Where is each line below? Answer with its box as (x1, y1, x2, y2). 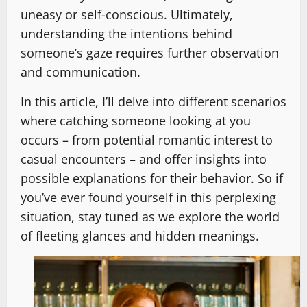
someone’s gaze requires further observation (21, 45, 279, 62)
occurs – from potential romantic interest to (21, 132, 273, 149)
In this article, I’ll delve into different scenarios (21, 93, 286, 110)
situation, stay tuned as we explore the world (21, 208, 280, 225)
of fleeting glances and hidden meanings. (21, 228, 259, 245)
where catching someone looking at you (21, 112, 251, 130)
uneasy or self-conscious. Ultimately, (21, 6, 233, 23)
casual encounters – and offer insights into (21, 151, 267, 168)
